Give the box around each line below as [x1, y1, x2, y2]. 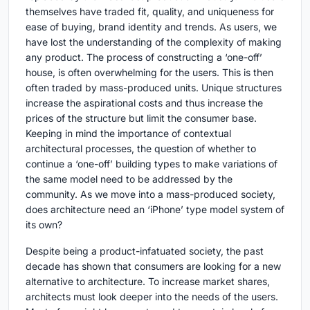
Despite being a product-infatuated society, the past [26, 245, 264, 257]
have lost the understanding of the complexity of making [26, 36, 282, 48]
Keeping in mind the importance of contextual [26, 127, 231, 140]
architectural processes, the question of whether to [26, 143, 256, 155]
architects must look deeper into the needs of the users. [26, 291, 278, 303]
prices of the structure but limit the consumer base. [26, 112, 257, 125]
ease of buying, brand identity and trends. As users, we [26, 21, 277, 33]
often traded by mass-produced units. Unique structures [26, 82, 282, 94]
